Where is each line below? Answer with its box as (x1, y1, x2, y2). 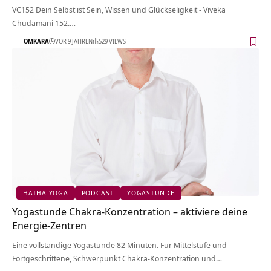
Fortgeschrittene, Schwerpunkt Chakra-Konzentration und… (12, 252, 222, 264)
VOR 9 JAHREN (55, 37, 93, 46)
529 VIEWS (99, 37, 126, 46)
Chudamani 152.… (12, 17, 76, 28)
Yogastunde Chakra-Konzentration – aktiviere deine (12, 204, 247, 218)
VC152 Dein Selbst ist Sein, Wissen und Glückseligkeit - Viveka (12, 4, 226, 15)
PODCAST (81, 188, 114, 198)
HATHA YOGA (23, 188, 68, 198)
